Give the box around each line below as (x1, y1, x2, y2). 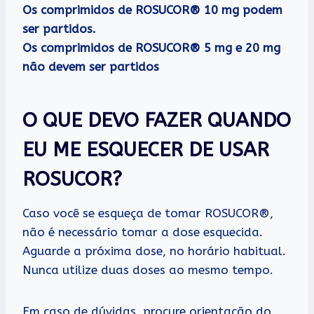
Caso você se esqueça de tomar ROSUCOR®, (22, 206, 273, 221)
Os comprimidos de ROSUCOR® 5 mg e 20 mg (22, 41, 280, 55)
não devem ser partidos (22, 60, 159, 74)
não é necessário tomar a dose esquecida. (22, 225, 263, 240)
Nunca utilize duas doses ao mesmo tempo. (22, 263, 273, 278)
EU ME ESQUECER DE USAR (22, 138, 269, 162)
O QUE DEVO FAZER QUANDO (22, 109, 291, 132)
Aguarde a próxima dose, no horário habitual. (22, 244, 286, 259)
